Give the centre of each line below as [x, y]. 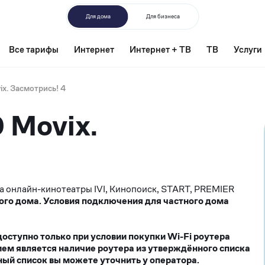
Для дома [98, 16]
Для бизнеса [163, 16]
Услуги [248, 49]
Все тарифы [34, 49]
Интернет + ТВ [160, 49]
